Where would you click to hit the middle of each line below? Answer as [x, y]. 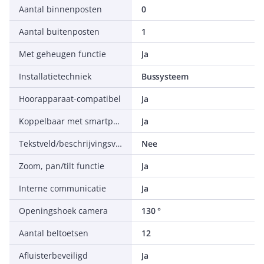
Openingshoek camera [63, 211]
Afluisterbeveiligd [53, 255]
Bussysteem [165, 76]
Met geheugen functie [62, 54]
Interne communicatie [62, 188]
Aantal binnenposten [60, 9]
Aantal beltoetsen [54, 233]
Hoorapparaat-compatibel [70, 99]
